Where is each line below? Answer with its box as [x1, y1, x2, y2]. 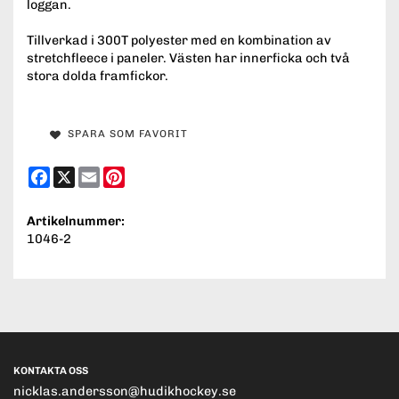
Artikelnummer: [27, 213, 125, 230]
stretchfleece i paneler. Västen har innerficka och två [27, 50, 350, 67]
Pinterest [125, 166, 181, 183]
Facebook [50, 166, 108, 183]
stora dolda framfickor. [27, 68, 168, 85]
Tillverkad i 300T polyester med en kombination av [27, 32, 331, 49]
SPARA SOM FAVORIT [60, 127, 188, 141]
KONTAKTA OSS [13, 364, 88, 378]
